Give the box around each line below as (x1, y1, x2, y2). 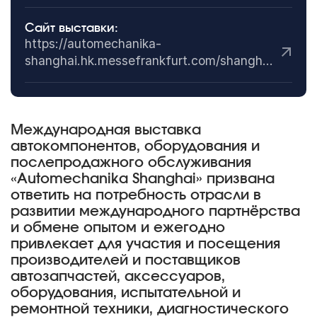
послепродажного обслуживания (10, 156, 251, 171)
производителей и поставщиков (10, 253, 241, 268)
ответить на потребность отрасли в (10, 188, 261, 203)
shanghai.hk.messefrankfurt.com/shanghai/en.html (262, 52, 273, 68)
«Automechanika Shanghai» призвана (10, 172, 275, 187)
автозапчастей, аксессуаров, (10, 270, 225, 284)
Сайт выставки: (24, 21, 118, 34)
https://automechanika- (24, 35, 161, 51)
